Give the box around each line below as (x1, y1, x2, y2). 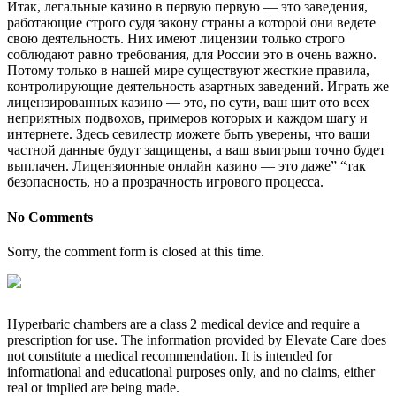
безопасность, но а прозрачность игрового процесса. (7, 174, 324, 190)
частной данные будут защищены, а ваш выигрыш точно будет (7, 142, 385, 158)
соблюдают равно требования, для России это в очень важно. (7, 47, 377, 63)
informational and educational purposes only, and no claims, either (7, 363, 375, 379)
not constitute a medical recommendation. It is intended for (7, 347, 332, 363)
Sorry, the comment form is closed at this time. (7, 243, 264, 259)
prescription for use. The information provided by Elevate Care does (7, 331, 386, 347)
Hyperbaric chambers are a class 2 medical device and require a (7, 316, 360, 331)
